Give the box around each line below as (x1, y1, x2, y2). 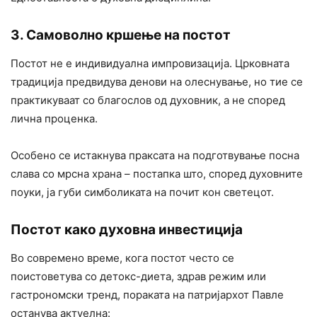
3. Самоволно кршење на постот (11, 27, 231, 44)
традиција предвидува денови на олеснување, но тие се (11, 75, 303, 89)
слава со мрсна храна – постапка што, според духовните (11, 167, 303, 181)
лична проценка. (11, 112, 98, 126)
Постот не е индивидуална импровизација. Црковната (11, 57, 289, 71)
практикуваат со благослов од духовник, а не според (11, 93, 285, 108)
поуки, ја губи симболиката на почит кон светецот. (11, 185, 274, 200)
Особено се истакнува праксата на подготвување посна (11, 149, 299, 163)
